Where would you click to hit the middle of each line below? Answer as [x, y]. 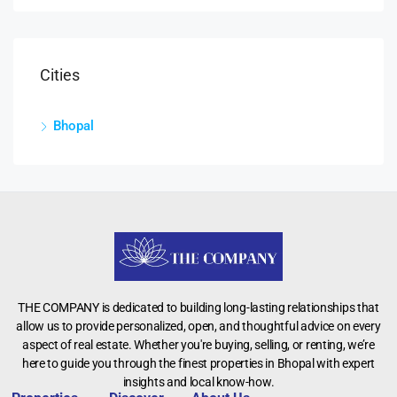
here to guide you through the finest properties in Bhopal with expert [198, 363]
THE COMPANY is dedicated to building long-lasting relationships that [198, 307]
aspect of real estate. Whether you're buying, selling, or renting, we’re [198, 344]
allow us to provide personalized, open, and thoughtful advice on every [198, 326]
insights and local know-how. [198, 381]
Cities [60, 74]
